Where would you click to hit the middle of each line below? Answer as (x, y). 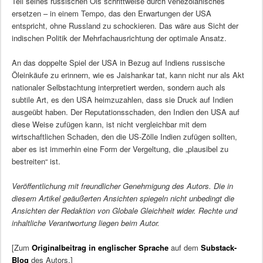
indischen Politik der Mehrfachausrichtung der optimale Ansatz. (119, 38)
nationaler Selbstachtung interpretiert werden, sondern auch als (118, 87)
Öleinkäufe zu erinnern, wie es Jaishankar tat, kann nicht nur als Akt (128, 75)
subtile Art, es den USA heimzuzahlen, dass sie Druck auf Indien (122, 99)
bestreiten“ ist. (36, 161)
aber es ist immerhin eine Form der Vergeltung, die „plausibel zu (120, 149)
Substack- (218, 248)
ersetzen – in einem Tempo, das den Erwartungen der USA (111, 13)
